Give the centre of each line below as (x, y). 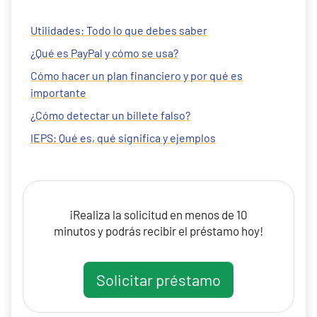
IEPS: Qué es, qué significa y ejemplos (123, 138)
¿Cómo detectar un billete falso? (110, 115)
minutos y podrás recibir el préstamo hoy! (158, 231)
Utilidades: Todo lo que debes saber (119, 30)
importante (58, 92)
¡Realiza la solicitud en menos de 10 (158, 214)
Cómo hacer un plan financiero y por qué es (137, 75)
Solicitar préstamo (158, 279)
